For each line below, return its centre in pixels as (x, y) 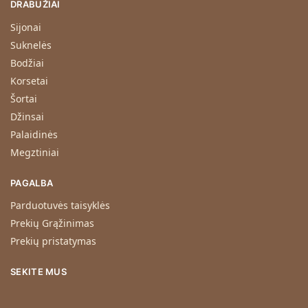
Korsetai (29, 80)
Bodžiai (27, 63)
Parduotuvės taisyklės (60, 206)
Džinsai (27, 116)
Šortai (24, 98)
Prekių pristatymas (53, 241)
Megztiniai (35, 152)
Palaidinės (34, 134)
